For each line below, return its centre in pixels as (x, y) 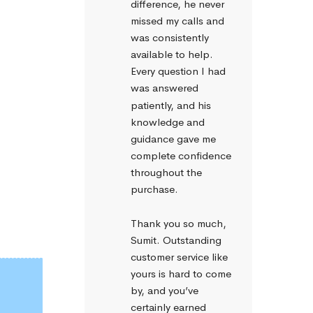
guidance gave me (173, 138)
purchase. (154, 189)
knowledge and (168, 122)
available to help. (172, 54)
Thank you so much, (179, 223)
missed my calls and (177, 20)
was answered (165, 88)
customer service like (179, 256)
